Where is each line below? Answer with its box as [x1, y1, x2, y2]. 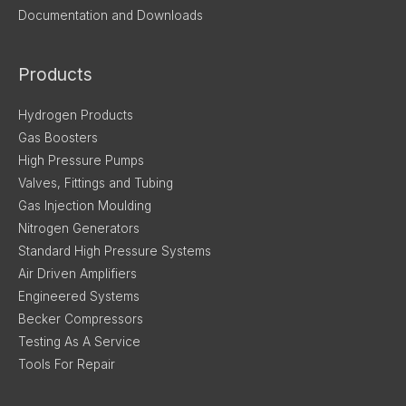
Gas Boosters [18, 130, 98, 146]
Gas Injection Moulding [18, 198, 151, 214]
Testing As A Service [18, 334, 140, 350]
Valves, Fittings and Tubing [18, 176, 173, 191]
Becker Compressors [18, 312, 143, 327]
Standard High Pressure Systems [18, 244, 211, 259]
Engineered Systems [18, 289, 140, 304]
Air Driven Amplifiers [18, 266, 137, 282]
